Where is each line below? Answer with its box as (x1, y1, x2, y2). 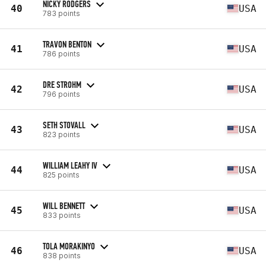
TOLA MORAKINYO (43, 240, 95, 252)
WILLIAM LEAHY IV (43, 159, 97, 171)
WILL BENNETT (43, 199, 85, 211)
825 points (43, 170, 80, 179)
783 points (43, 8, 80, 18)
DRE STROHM (43, 78, 81, 90)
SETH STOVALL (43, 119, 85, 131)
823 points (43, 129, 80, 139)
